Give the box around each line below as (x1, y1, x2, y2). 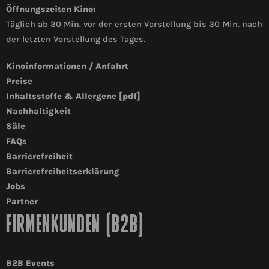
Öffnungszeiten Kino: (6, 4, 95, 15)
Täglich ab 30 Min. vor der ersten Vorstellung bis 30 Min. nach (6, 19, 262, 30)
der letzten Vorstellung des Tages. (6, 34, 145, 45)
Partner (6, 196, 38, 207)
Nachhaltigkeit (6, 106, 71, 117)
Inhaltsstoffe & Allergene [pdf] (6, 91, 141, 102)
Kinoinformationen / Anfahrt (6, 61, 128, 72)
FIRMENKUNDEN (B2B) (6, 214, 144, 239)
